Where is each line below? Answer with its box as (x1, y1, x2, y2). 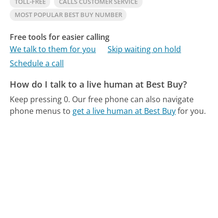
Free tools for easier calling (10, 31, 110, 42)
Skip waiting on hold (108, 44, 182, 55)
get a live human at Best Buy (73, 105, 176, 116)
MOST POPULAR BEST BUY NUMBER (14, 10, 122, 19)
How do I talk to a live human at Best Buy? (10, 78, 187, 91)
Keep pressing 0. (10, 93, 71, 105)
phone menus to (10, 105, 73, 116)
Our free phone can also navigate (72, 93, 194, 105)
